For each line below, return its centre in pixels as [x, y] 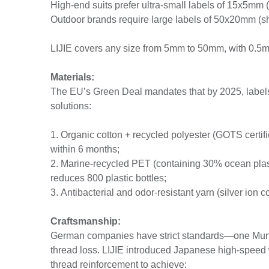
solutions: [71, 106]
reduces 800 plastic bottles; [108, 178]
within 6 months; [85, 150]
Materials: [72, 77]
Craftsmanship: [86, 222]
